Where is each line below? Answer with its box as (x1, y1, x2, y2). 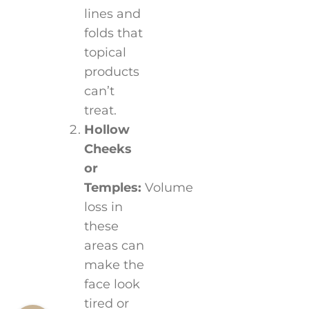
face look (83, 276, 140, 292)
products (83, 63, 139, 79)
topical (83, 44, 126, 60)
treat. (83, 102, 117, 118)
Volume (141, 179, 193, 195)
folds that (83, 25, 143, 41)
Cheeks (83, 141, 132, 157)
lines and (83, 6, 141, 21)
